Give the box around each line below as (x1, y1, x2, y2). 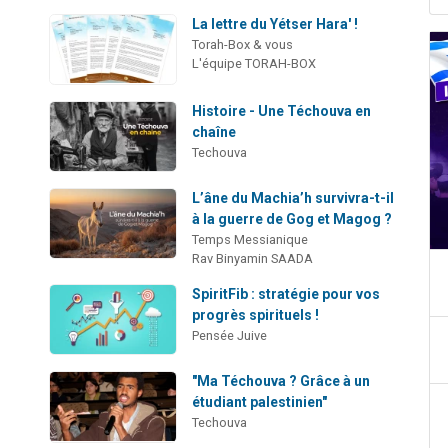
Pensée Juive (192, 328, 268, 344)
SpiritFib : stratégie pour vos (192, 286, 381, 303)
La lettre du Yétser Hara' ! (192, 15, 359, 32)
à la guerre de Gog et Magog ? (192, 211, 393, 228)
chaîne (192, 123, 237, 140)
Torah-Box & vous (192, 36, 294, 52)
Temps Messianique (192, 232, 309, 248)
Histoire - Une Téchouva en (192, 102, 372, 119)
